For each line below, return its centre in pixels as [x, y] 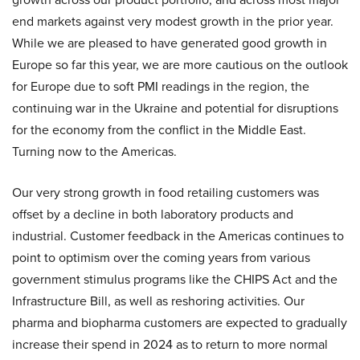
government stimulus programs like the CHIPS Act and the [175, 279]
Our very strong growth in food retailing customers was [166, 192]
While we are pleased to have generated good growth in [170, 43]
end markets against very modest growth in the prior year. [173, 21]
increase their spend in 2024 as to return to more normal [170, 344]
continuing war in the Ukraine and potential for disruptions [175, 108]
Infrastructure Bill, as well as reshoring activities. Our [158, 301]
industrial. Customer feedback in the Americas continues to [178, 236]
